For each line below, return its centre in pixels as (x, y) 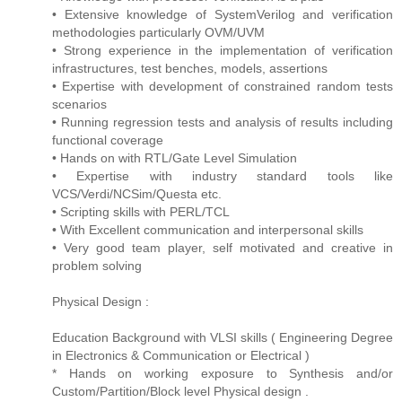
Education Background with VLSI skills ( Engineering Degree (223, 337)
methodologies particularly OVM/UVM (158, 32)
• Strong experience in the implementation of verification (223, 50)
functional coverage (108, 140)
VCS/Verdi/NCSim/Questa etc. (137, 193)
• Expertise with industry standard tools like (223, 175)
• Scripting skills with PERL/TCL (141, 211)
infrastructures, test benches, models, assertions (190, 68)
